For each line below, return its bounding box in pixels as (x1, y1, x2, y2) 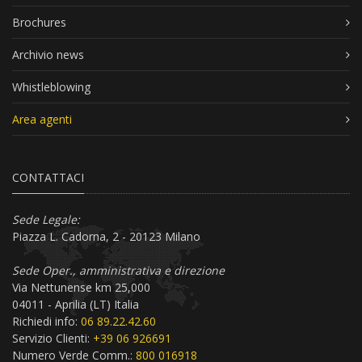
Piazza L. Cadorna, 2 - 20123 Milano (12, 229, 200, 245)
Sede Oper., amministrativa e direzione (12, 263, 225, 279)
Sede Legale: (12, 212, 80, 228)
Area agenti (12, 112, 72, 128)
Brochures (12, 15, 66, 31)
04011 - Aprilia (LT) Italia (12, 297, 139, 313)
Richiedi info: (12, 314, 81, 330)
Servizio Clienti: (12, 330, 93, 347)
